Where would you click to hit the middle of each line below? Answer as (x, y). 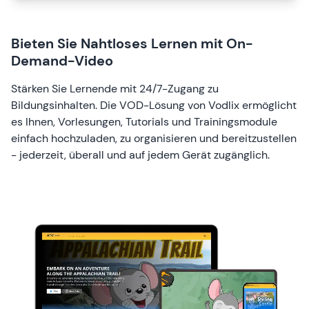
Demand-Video (62, 60)
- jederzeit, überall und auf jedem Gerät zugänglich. (140, 154)
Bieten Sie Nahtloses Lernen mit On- (132, 43)
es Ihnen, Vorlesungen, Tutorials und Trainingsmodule (144, 121)
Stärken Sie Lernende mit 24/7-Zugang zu (115, 88)
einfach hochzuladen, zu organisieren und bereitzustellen (154, 138)
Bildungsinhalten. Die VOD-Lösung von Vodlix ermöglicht (154, 105)
